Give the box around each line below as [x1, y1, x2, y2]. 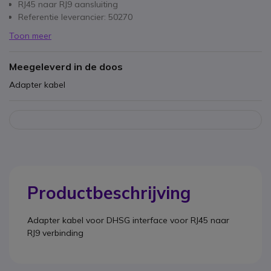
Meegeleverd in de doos [9, 60, 123, 73]
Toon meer [9, 30, 51, 41]
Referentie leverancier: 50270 [18, 11, 132, 22]
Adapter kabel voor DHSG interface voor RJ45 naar [27, 215, 229, 226]
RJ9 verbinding [27, 227, 83, 238]
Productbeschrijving [27, 182, 191, 203]
